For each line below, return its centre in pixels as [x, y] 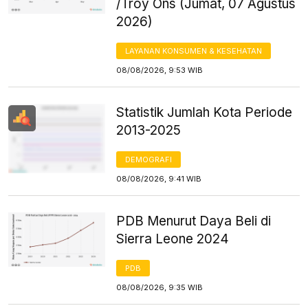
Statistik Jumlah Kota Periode [205, 112]
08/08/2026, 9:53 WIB [160, 70]
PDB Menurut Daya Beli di [194, 221]
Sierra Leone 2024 [173, 239]
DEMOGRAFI [149, 159]
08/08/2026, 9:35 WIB [160, 287]
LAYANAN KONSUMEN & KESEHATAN [194, 51]
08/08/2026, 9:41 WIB [159, 178]
